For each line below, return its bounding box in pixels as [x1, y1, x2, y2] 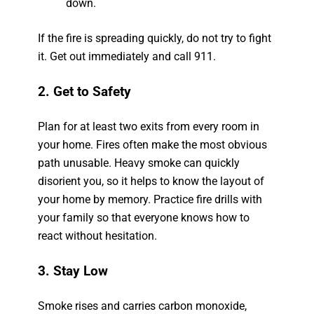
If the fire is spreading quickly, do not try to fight [38, 32, 272, 45]
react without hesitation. [38, 229, 158, 243]
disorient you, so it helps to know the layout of [38, 175, 265, 188]
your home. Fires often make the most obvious [38, 138, 268, 151]
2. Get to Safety [38, 84, 132, 100]
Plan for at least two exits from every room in [38, 120, 260, 133]
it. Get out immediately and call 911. [38, 50, 217, 63]
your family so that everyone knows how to [38, 211, 250, 224]
